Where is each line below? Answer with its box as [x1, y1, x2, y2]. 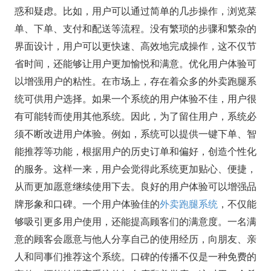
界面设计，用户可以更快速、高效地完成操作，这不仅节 [14, 41, 256, 52]
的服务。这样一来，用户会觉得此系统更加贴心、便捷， [14, 164, 256, 175]
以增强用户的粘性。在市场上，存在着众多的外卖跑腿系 [14, 76, 256, 87]
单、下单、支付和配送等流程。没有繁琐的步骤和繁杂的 [14, 24, 256, 34]
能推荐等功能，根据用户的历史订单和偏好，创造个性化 [14, 146, 256, 157]
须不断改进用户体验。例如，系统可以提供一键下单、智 [14, 129, 256, 140]
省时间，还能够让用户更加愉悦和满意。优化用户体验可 [14, 59, 256, 70]
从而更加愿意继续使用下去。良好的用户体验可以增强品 [14, 181, 256, 192]
